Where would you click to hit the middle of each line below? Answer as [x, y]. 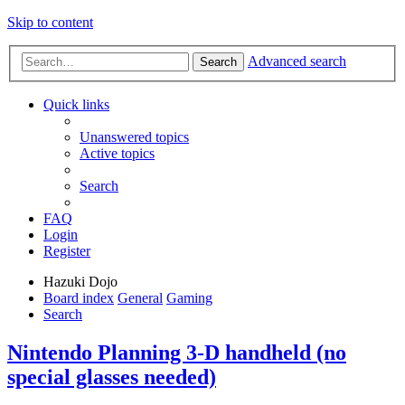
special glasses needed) [112, 377]
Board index [79, 297]
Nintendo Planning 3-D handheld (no [177, 352]
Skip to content [50, 22]
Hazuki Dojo [80, 281]
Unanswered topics [134, 137]
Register [67, 250]
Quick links [76, 104]
